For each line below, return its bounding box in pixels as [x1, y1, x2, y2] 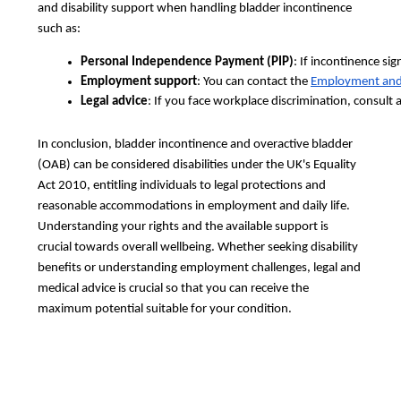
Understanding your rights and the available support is [38, 220, 328, 235]
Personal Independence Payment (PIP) [81, 55, 294, 70]
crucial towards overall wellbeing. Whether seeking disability [38, 241, 358, 255]
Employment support [81, 75, 197, 90]
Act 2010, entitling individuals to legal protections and [38, 179, 326, 193]
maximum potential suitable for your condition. [38, 303, 294, 317]
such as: [38, 22, 81, 37]
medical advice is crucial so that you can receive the [38, 282, 309, 296]
